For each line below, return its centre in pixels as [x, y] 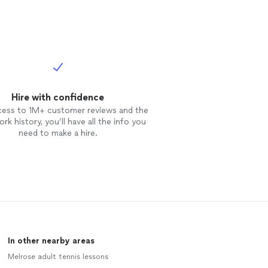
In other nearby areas [51, 241]
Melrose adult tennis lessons [58, 257]
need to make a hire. [58, 133]
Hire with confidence [58, 97]
